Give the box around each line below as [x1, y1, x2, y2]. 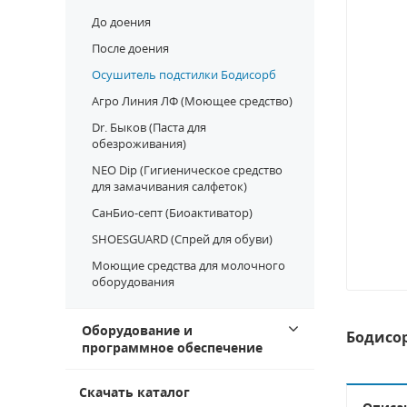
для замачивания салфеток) [92, 178, 247, 194]
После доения [92, 40, 169, 56]
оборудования [92, 273, 174, 290]
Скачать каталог [79, 383, 190, 401]
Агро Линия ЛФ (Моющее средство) [92, 93, 293, 109]
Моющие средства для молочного [92, 257, 285, 273]
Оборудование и [82, 322, 193, 339]
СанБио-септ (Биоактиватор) [92, 204, 253, 221]
